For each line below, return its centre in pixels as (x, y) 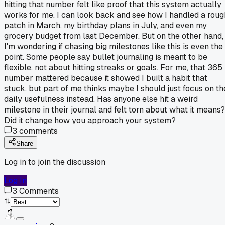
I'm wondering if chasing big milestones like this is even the (114, 46)
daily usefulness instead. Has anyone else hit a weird (101, 99)
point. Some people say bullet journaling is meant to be (106, 57)
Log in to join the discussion (55, 162)
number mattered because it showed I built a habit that (106, 78)
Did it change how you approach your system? (90, 120)
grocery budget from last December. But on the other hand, (114, 36)
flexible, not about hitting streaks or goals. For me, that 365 (113, 67)
